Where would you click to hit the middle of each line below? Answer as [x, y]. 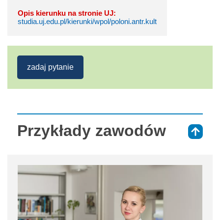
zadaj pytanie [50, 67]
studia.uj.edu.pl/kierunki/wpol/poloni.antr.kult [87, 21]
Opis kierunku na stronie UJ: [67, 13]
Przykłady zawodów [92, 130]
